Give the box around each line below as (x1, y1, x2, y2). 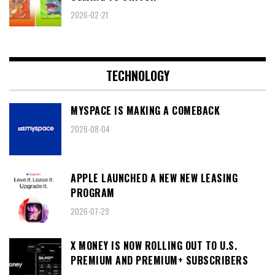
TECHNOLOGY (106, 66, 169, 85)
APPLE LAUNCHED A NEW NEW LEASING (71, 170, 238, 185)
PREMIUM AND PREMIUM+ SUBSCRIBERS (71, 252, 248, 268)
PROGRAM (71, 185, 115, 200)
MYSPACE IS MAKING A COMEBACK (71, 103, 220, 118)
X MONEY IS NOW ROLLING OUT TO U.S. (71, 238, 237, 253)
